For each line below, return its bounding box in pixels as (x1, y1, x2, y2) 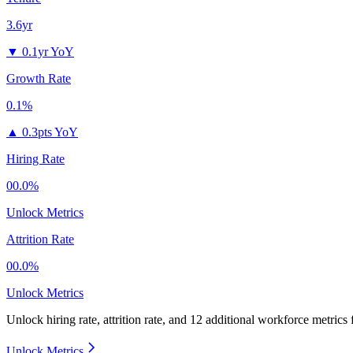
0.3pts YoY (22, 125, 78, 139)
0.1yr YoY (22, 45, 74, 59)
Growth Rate (6, 72, 71, 86)
